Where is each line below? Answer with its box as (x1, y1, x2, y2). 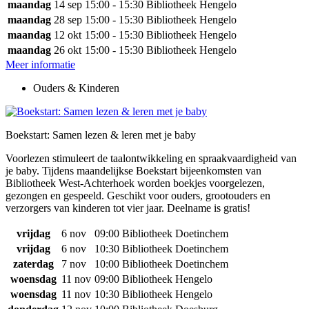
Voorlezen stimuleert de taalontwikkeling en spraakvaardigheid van (6, 152, 297, 164)
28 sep (54, 14, 82, 26)
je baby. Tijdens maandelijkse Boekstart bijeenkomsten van (6, 165, 261, 177)
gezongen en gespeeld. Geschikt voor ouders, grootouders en (6, 190, 270, 201)
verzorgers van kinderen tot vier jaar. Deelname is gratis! (6, 202, 250, 214)
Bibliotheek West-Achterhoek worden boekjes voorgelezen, (6, 177, 265, 189)
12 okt (54, 29, 81, 41)
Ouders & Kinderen (33, 82, 119, 94)
